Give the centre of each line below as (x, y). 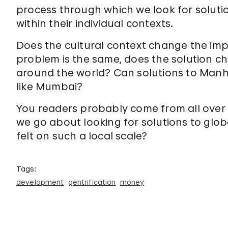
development (40, 182)
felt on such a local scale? (82, 136)
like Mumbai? (50, 87)
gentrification (92, 182)
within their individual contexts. (95, 23)
